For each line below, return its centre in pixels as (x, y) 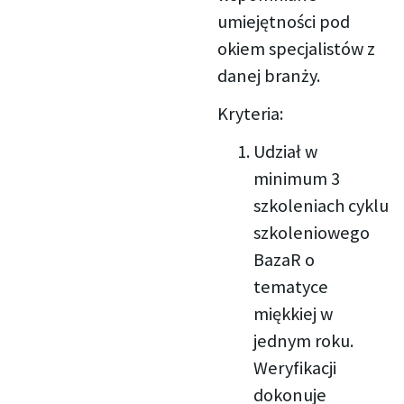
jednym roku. (304, 340)
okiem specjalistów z (296, 48)
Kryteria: (250, 113)
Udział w (286, 151)
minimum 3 (297, 178)
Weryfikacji (295, 367)
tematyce (291, 286)
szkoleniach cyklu (321, 205)
